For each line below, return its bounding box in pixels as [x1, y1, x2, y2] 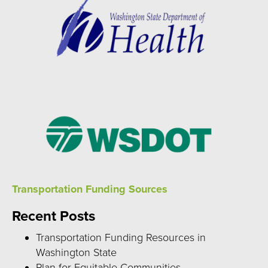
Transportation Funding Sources [12, 182, 167, 196]
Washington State [36, 246, 117, 260]
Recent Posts [12, 208, 95, 226]
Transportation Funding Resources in [36, 231, 206, 245]
